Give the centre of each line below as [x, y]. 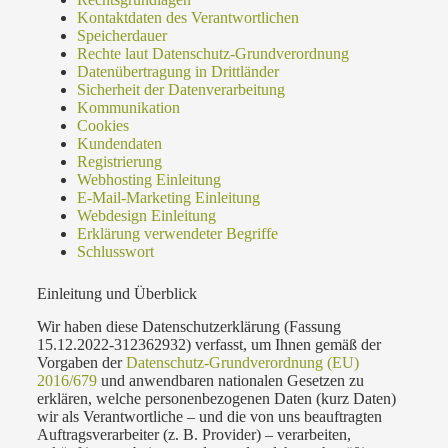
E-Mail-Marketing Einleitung [168, 198]
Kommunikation [128, 108]
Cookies [102, 126]
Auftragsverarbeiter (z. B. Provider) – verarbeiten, [193, 435]
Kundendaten [119, 144]
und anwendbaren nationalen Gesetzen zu [230, 381]
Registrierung [119, 162]
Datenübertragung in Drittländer [177, 72]
